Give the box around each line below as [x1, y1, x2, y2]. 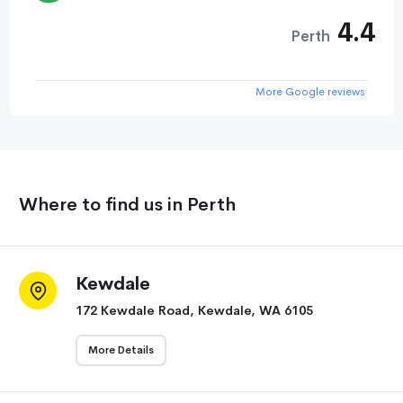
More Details [88, 344, 154, 357]
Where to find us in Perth [19, 192, 236, 216]
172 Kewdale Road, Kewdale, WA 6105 [76, 302, 313, 319]
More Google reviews [255, 85, 365, 100]
